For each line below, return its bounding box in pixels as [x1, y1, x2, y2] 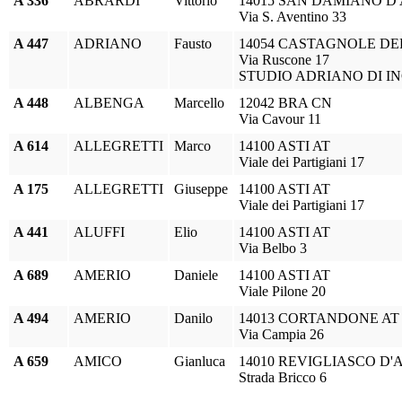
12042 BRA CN [239, 95, 332, 110]
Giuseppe [174, 181, 228, 197]
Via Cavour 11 [239, 111, 321, 127]
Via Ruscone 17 [239, 52, 329, 67]
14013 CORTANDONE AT [239, 310, 399, 326]
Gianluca [174, 354, 225, 369]
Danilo [174, 310, 213, 326]
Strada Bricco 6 [239, 370, 327, 385]
